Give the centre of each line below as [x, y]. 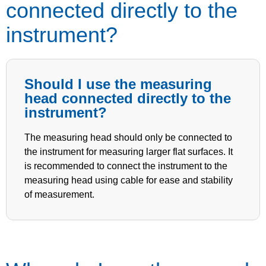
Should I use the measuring [118, 84]
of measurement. [59, 194]
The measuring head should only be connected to [128, 137]
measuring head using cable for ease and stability [129, 180]
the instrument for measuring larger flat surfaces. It [129, 152]
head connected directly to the [128, 98]
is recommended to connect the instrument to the [126, 166]
